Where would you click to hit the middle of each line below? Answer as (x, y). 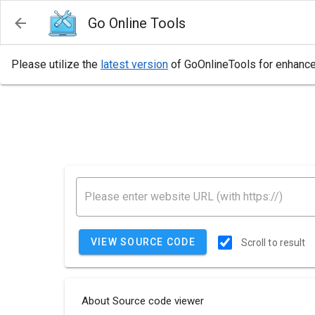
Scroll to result (273, 243)
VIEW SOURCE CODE (143, 242)
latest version (134, 64)
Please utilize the (56, 64)
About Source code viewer (142, 301)
